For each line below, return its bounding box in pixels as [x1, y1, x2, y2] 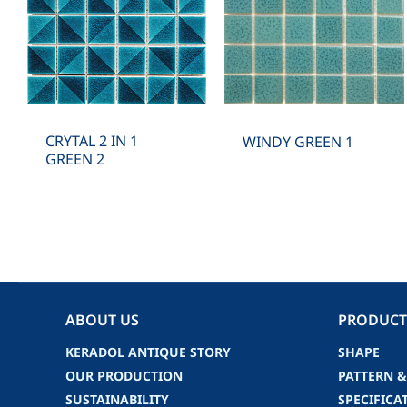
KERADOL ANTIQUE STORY [65, 343, 231, 363]
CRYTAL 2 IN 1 [45, 130, 138, 153]
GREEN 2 [45, 148, 104, 171]
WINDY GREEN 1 [243, 131, 354, 154]
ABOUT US [65, 309, 139, 332]
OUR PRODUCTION [65, 367, 183, 387]
